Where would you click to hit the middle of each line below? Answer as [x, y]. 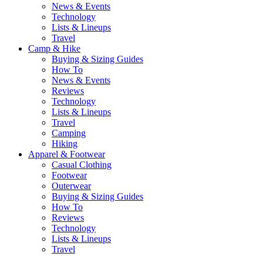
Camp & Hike [54, 48]
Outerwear [71, 186]
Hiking [65, 143]
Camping [69, 133]
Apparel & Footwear [67, 154]
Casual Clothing [82, 164]
